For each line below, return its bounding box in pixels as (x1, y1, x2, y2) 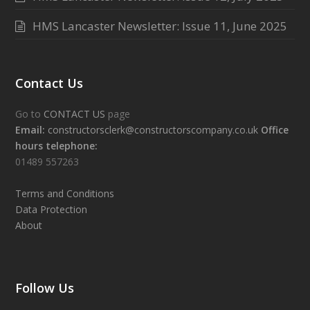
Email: (15, 123, 46, 137)
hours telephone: (15, 139, 98, 153)
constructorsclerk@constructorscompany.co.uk (48, 123, 259, 137)
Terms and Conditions (15, 187, 115, 201)
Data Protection (15, 203, 88, 217)
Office (261, 123, 289, 137)
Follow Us (15, 279, 75, 297)
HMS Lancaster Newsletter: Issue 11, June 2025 (33, 18, 288, 35)
